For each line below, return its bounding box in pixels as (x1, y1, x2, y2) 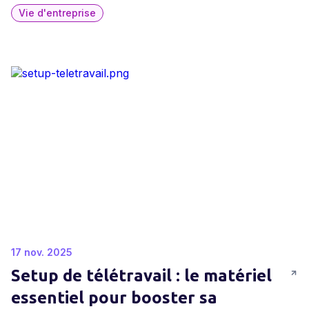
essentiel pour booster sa (11, 288, 217, 307)
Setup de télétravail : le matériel (11, 266, 272, 285)
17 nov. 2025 (11, 246, 72, 258)
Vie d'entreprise (19, 7, 96, 19)
